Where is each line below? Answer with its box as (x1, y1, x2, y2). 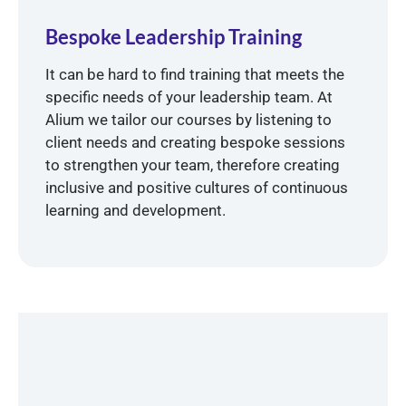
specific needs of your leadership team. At (45, 88, 333, 107)
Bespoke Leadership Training (45, 24, 302, 50)
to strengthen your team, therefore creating (45, 156, 340, 175)
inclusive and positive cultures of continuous (45, 179, 348, 198)
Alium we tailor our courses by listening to (45, 111, 332, 130)
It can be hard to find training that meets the (45, 65, 344, 84)
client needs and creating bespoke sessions (45, 133, 345, 152)
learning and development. (45, 201, 226, 220)
